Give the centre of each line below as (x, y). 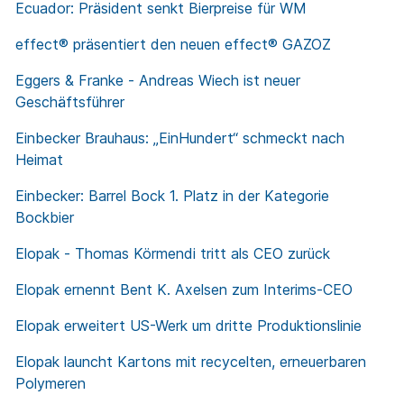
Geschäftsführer (70, 102)
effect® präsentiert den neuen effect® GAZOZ (173, 45)
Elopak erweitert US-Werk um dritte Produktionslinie (188, 326)
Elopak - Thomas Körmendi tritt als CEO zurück (173, 254)
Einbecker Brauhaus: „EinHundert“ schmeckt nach (180, 138)
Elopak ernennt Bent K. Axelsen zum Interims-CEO (184, 290)
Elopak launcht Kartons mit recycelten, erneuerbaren (191, 362)
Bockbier (45, 218)
